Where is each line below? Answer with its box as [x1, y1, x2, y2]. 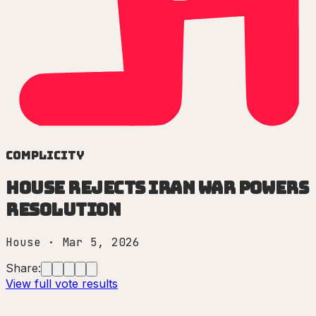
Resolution [6, 199, 121, 221]
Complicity [6, 148, 85, 164]
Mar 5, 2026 [62, 234, 140, 250]
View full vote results [6, 276, 118, 291]
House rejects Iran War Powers [6, 177, 309, 199]
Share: [6, 260, 41, 275]
